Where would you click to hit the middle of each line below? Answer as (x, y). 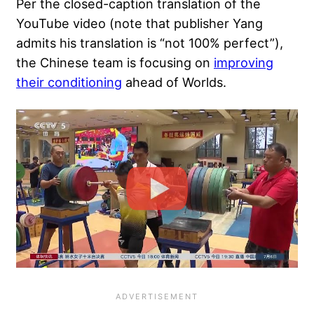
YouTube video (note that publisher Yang (139, 23)
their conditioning (69, 82)
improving (244, 62)
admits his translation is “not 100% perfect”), (150, 42)
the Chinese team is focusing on (115, 62)
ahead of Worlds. (174, 82)
